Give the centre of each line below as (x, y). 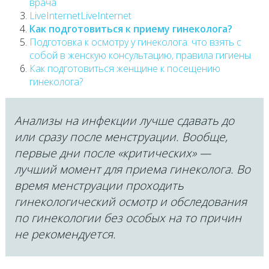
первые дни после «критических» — (112, 153)
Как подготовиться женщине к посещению (125, 68)
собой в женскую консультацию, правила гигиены (140, 55)
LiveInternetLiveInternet (80, 15)
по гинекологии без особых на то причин (128, 217)
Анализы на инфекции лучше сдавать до (124, 120)
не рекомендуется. (65, 234)
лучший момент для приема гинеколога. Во (132, 169)
